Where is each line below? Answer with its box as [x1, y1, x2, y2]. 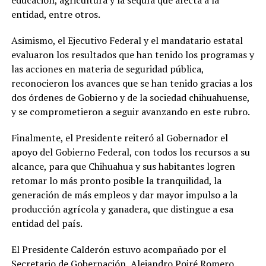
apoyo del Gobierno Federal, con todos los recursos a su [11, 145, 250, 159]
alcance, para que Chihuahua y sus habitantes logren [11, 160, 235, 173]
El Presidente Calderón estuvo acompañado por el [11, 243, 226, 256]
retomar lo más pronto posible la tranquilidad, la [11, 174, 221, 187]
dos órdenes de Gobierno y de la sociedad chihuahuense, [11, 91, 249, 104]
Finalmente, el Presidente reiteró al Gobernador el [11, 131, 228, 144]
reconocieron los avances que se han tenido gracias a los [11, 77, 252, 90]
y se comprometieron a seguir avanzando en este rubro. [11, 105, 250, 118]
